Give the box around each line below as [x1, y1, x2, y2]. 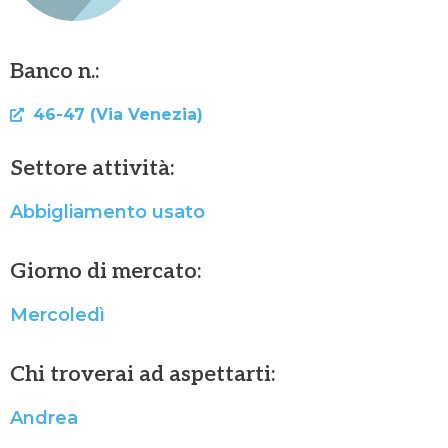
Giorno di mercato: [10, 258, 201, 285]
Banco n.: [10, 58, 99, 85]
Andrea [10, 407, 78, 430]
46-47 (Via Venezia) [32, 105, 203, 125]
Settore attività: [10, 155, 174, 182]
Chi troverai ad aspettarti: [10, 361, 275, 388]
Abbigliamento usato [10, 201, 205, 224]
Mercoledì [10, 304, 105, 327]
